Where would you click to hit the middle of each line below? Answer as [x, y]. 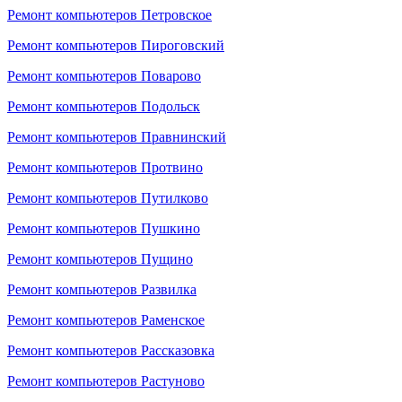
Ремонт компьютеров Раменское [106, 320]
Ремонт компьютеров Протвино [105, 167]
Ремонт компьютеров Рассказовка [111, 350]
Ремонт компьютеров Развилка [102, 289]
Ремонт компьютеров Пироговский [116, 45]
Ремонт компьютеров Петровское [109, 15]
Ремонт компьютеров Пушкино [104, 228]
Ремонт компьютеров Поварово [104, 76]
